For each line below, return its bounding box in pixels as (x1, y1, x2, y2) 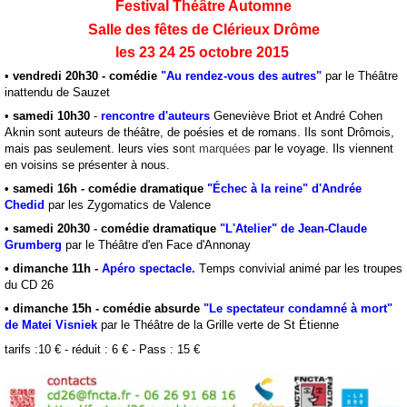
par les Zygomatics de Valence (45, 198, 211, 213)
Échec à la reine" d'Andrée (213, 182, 362, 196)
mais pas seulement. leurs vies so (5, 141, 185, 155)
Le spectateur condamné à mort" (209, 302, 392, 316)
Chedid (5, 198, 45, 213)
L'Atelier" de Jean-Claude (225, 222, 367, 236)
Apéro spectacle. (102, 262, 195, 276)
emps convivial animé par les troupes (206, 262, 402, 276)
